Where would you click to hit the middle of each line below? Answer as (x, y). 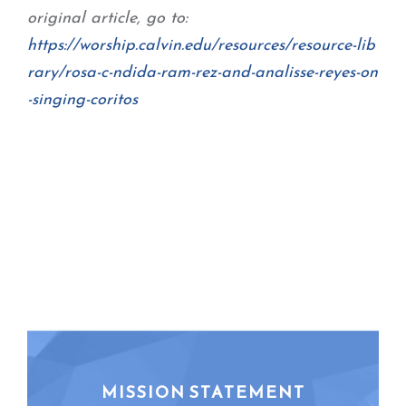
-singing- (58, 100)
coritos (114, 100)
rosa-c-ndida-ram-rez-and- (159, 73)
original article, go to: (110, 19)
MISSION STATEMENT (203, 392)
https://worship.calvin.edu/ (122, 46)
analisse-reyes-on (316, 73)
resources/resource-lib (296, 46)
